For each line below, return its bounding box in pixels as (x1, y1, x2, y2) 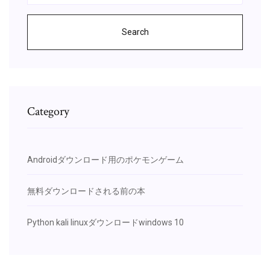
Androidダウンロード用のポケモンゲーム (27, 154, 184, 165)
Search (121, 27, 149, 37)
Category (27, 103, 69, 119)
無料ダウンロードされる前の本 (27, 186, 145, 196)
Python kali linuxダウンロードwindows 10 (27, 217, 184, 227)
